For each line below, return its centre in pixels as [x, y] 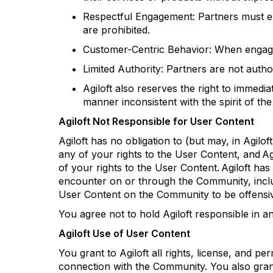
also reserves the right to [173, 88]
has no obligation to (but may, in [165, 141]
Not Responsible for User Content [172, 121]
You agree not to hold [111, 214]
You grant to [89, 253]
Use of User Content [140, 233]
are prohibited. [116, 30]
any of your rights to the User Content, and [160, 154]
